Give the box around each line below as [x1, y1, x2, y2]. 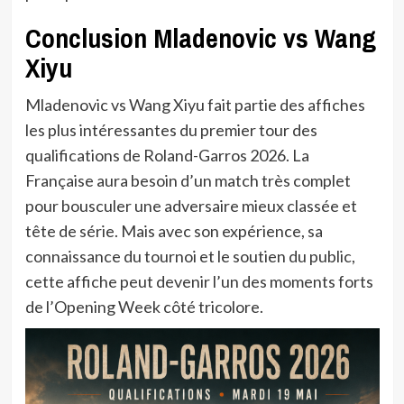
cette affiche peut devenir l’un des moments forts [24, 271, 373, 292]
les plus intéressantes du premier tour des [24, 120, 317, 141]
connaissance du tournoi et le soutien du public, [24, 246, 355, 267]
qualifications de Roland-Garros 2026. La [24, 145, 309, 166]
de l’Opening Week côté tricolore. [24, 297, 263, 317]
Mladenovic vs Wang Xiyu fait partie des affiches [24, 95, 365, 115]
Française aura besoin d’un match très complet [24, 170, 351, 191]
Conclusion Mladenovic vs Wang [24, 20, 376, 57]
